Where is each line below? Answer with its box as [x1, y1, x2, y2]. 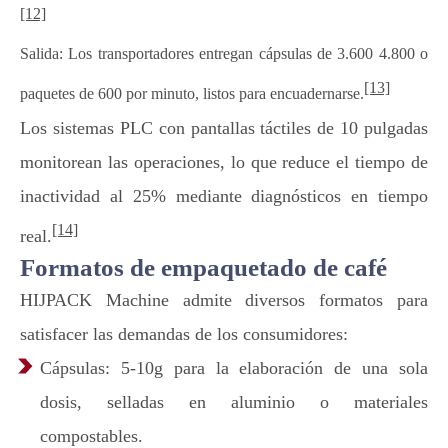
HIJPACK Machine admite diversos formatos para [20, 290, 428, 311]
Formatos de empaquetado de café [20, 254, 387, 282]
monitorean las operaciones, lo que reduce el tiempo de [20, 152, 428, 173]
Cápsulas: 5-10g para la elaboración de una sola [40, 358, 428, 379]
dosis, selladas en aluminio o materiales [40, 392, 428, 413]
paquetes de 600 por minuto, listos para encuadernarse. [20, 85, 364, 103]
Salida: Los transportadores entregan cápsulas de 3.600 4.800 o [20, 44, 428, 62]
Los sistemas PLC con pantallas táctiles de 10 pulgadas [20, 118, 428, 139]
